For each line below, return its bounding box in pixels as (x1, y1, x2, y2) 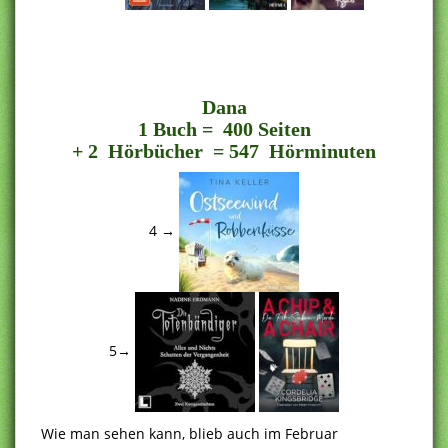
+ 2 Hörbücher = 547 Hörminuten (72, 139, 376, 162)
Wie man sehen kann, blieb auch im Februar (41, 423, 338, 443)
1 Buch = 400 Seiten (137, 117, 311, 140)
